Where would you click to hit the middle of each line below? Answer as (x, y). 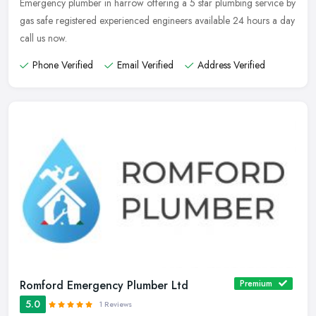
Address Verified (231, 65)
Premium (256, 284)
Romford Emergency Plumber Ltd (104, 286)
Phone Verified (63, 65)
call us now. (43, 38)
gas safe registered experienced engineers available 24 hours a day (157, 21)
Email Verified (145, 65)
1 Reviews (116, 305)
